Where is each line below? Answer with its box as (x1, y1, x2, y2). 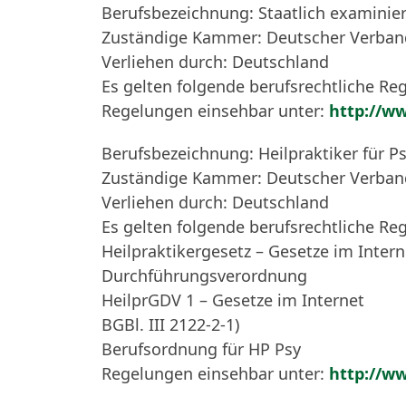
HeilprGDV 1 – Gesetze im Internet (101, 289, 364, 311)
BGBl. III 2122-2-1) (101, 314, 239, 335)
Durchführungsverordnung (101, 265, 307, 286)
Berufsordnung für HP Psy (101, 338, 301, 360)
